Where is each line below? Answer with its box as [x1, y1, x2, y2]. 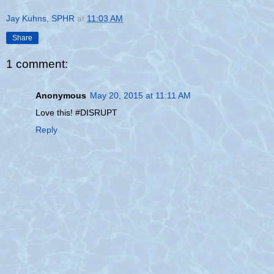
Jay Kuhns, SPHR [6, 13, 75, 24]
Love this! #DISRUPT [35, 108, 117, 118]
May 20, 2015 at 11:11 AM [90, 91, 191, 101]
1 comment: [6, 57, 68, 71]
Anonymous [35, 91, 86, 101]
